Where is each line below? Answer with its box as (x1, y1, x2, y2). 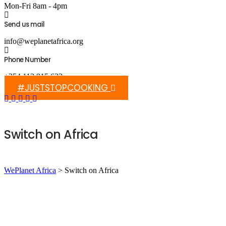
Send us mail (4, 20, 44, 29)
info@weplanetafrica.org (4, 37, 83, 45)
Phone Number (4, 55, 50, 65)
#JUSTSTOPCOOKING (17, 82, 110, 94)
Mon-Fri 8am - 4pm (4, 2, 67, 10)
